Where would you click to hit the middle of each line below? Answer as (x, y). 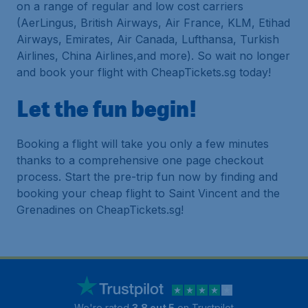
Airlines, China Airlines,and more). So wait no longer (153, 56)
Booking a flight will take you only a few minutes (143, 144)
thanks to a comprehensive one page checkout (140, 160)
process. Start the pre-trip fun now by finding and (147, 177)
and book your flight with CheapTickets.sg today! (144, 72)
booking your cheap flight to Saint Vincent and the (148, 193)
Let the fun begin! (107, 108)
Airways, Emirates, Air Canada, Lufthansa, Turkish (148, 39)
